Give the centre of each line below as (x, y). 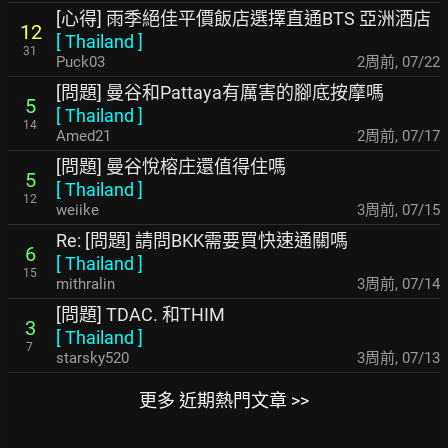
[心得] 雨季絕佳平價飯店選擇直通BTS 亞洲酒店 (243, 18)
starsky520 (92, 357)
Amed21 (83, 135)
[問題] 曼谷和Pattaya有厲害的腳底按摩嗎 (220, 92)
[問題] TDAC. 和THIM (140, 314)
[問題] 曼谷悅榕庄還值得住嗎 (171, 166)
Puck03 (80, 61)
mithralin (85, 283)
